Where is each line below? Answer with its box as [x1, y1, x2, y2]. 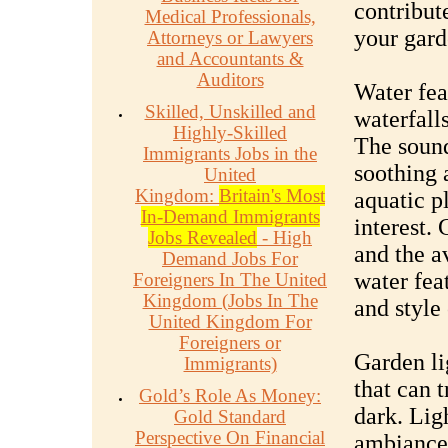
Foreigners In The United [133, 269, 327, 290]
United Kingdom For [148, 311, 312, 332]
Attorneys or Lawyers [147, 27, 313, 48]
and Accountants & [156, 48, 304, 69]
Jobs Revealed [148, 227, 257, 248]
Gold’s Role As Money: [139, 385, 321, 406]
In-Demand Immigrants [140, 206, 320, 227]
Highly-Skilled [173, 122, 287, 143]
